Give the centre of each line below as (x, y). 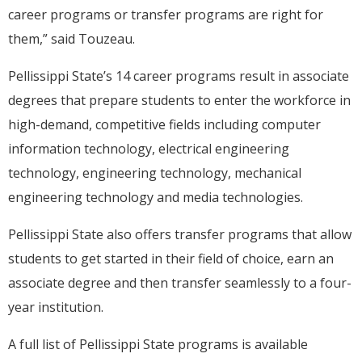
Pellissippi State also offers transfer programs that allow (180, 235)
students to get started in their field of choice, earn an (171, 259)
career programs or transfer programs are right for (166, 15)
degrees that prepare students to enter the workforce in (179, 101)
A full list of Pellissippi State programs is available (158, 345)
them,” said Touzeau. (72, 39)
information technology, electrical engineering (149, 149)
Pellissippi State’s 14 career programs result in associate (179, 76)
